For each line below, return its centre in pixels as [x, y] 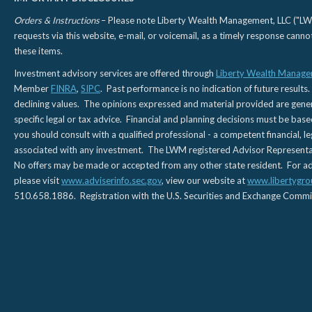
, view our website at [204, 180]
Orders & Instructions [57, 20]
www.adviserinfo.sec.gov [111, 180]
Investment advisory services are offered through [115, 73]
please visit [38, 180]
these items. [38, 51]
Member [32, 88]
